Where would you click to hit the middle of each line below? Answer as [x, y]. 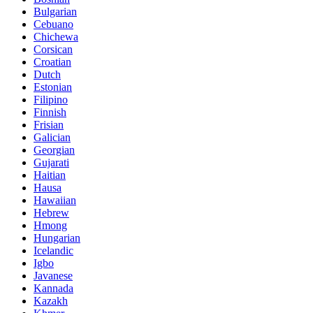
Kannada [53, 289]
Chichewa [56, 37]
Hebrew [51, 213]
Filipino [51, 100]
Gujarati [51, 163]
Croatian [52, 62]
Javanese [53, 276]
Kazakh [51, 301]
